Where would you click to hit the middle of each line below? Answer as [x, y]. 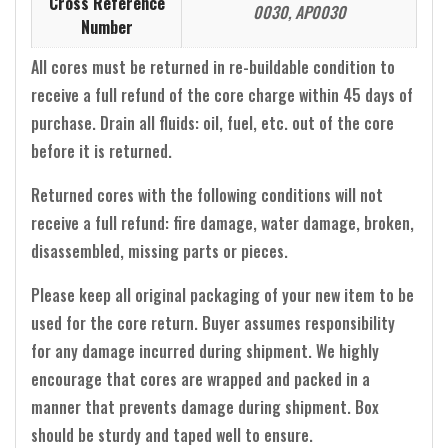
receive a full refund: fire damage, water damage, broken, [222, 222]
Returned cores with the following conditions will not [207, 194]
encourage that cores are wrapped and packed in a [200, 378]
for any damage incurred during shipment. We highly [205, 350]
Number [106, 26]
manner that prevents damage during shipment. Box [205, 406]
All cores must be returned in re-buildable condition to [213, 66]
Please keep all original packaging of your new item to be [222, 294]
